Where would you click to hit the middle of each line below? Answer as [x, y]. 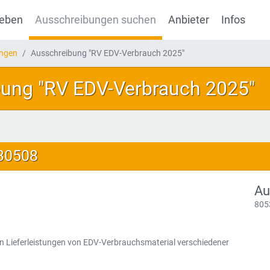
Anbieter [189, 20]
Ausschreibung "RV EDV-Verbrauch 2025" [108, 53]
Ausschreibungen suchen [96, 20]
